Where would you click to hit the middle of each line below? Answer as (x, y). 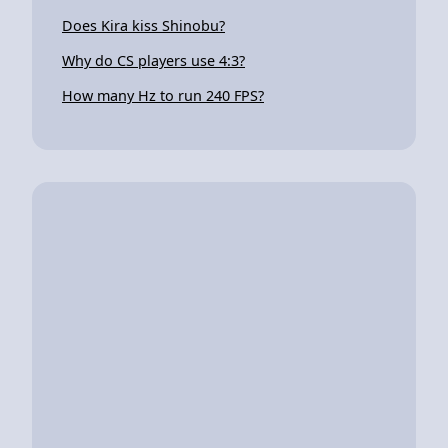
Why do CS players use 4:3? (153, 60)
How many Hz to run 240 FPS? (163, 95)
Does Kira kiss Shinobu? (143, 25)
